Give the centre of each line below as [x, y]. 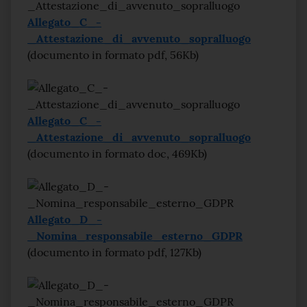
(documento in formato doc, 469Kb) [117, 153]
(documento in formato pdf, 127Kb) [114, 252]
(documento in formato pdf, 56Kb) [113, 55]
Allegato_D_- [65, 219]
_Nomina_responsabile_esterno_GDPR [135, 236]
